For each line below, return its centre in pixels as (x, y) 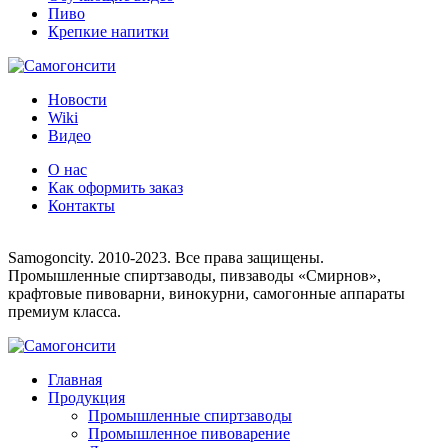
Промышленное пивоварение (189, 434)
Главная (75, 380)
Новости (77, 100)
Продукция (86, 398)
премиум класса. (64, 312)
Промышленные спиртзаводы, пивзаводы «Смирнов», (194, 276)
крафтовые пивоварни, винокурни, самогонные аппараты (206, 294)
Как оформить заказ (115, 188)
